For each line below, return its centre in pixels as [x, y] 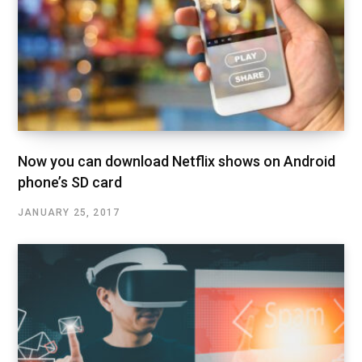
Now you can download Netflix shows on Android [177, 162]
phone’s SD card [70, 183]
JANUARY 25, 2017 [69, 213]
